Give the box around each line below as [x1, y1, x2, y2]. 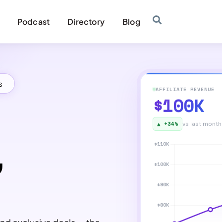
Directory [67, 16, 105, 27]
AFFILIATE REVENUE [155, 84, 215, 92]
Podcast [17, 16, 50, 27]
